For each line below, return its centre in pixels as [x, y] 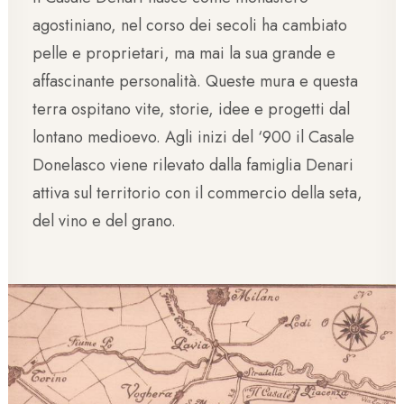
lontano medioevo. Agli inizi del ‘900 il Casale [193, 137]
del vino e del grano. [104, 221]
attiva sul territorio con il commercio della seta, [197, 193]
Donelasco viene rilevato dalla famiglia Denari [193, 165]
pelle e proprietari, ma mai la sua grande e [184, 53]
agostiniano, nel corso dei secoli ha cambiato [190, 25]
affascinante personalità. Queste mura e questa [195, 81]
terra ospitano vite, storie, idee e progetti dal [191, 109]
